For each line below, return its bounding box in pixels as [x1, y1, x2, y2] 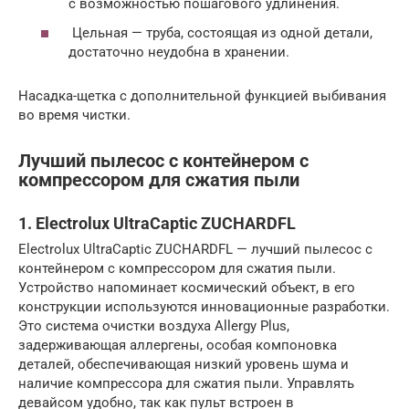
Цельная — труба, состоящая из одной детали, [68, 24, 372, 41]
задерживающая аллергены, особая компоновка [18, 337, 337, 353]
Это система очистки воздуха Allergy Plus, [18, 318, 289, 334]
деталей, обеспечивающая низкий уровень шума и [18, 356, 349, 372]
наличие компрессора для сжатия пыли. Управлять [18, 375, 354, 392]
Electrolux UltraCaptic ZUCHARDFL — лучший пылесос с [18, 241, 372, 257]
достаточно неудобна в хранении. [68, 43, 289, 60]
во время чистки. [18, 106, 131, 123]
